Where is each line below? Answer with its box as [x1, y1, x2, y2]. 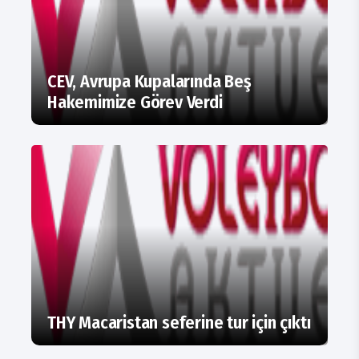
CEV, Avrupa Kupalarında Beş [47, 71, 252, 93]
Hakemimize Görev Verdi [47, 91, 223, 114]
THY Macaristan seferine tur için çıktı [47, 312, 311, 334]
